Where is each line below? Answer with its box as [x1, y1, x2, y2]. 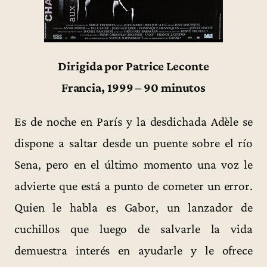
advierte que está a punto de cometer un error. [14, 178, 253, 193]
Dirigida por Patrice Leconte [58, 58, 209, 73]
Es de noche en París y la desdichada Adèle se [14, 114, 253, 129]
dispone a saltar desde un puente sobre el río [14, 135, 253, 150]
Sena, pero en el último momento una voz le [14, 157, 253, 172]
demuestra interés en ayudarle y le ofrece [14, 243, 253, 257]
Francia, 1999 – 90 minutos [61, 80, 206, 95]
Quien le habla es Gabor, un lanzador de [14, 200, 253, 215]
